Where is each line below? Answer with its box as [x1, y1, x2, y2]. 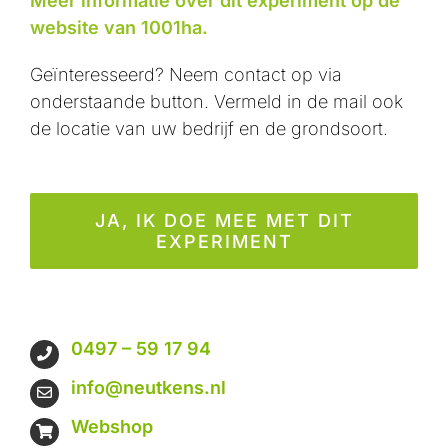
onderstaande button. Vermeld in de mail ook [29, 90, 403, 112]
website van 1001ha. [29, 16, 208, 38]
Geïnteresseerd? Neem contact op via [29, 63, 342, 85]
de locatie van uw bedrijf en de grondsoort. [29, 117, 388, 139]
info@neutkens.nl [70, 376, 226, 398]
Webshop [70, 415, 153, 437]
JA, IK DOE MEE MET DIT [94, 209, 354, 231]
